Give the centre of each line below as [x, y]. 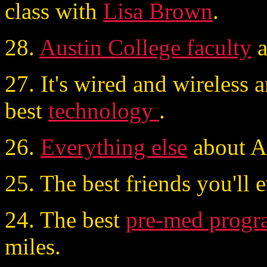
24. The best [65, 219]
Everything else [114, 147]
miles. [33, 246]
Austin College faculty [145, 47]
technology [104, 110]
